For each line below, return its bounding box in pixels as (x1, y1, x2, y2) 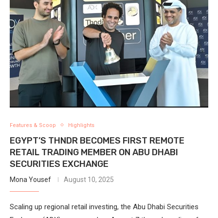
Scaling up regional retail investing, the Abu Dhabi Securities (10, 202, 199, 211)
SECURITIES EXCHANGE (10, 158, 109, 169)
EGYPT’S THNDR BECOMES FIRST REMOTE (10, 135, 184, 146)
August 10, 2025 (64, 175, 114, 183)
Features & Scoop (10, 122, 56, 128)
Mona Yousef (10, 175, 51, 183)
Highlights (68, 122, 94, 128)
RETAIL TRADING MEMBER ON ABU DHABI (10, 146, 178, 158)
